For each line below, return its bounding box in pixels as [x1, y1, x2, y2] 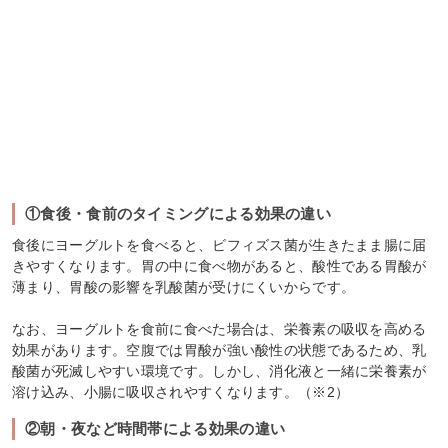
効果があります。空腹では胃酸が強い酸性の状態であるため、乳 [12, 342, 427, 359]
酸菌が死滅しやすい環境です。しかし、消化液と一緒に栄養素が [12, 363, 427, 380]
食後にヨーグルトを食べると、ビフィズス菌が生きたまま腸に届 [12, 237, 427, 254]
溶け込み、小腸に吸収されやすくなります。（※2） [12, 384, 350, 401]
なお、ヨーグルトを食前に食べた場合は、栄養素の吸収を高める [12, 321, 427, 338]
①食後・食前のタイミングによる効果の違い [25, 205, 331, 223]
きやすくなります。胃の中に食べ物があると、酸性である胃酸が [12, 258, 427, 275]
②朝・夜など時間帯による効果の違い [25, 420, 286, 438]
